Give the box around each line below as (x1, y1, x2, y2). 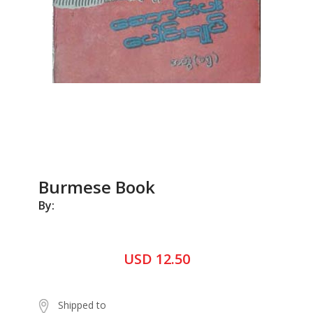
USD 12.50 (123, 249, 190, 268)
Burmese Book (38, 175, 155, 198)
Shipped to (58, 298, 106, 312)
